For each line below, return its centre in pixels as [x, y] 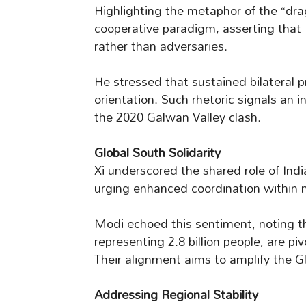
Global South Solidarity [157, 153]
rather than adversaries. [161, 46]
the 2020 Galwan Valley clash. [178, 117]
